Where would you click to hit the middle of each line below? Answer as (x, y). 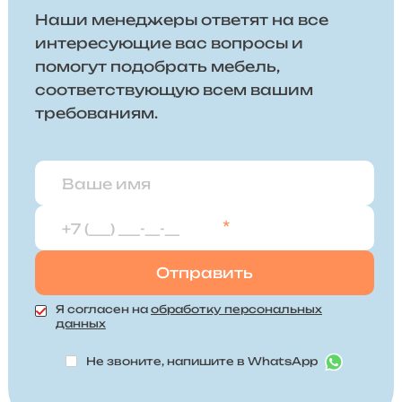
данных (80, 324)
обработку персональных (236, 310)
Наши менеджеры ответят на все (181, 20)
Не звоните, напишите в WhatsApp (204, 361)
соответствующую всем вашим (174, 90)
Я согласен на (103, 310)
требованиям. (96, 114)
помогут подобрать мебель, (157, 67)
